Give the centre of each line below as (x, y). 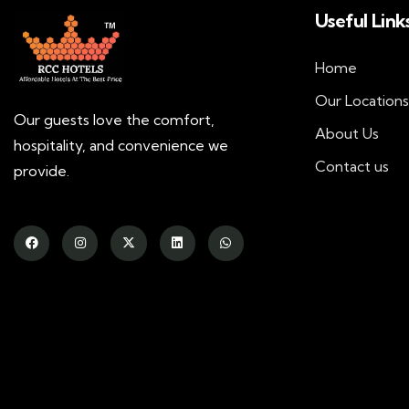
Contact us (352, 166)
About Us (347, 133)
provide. (43, 170)
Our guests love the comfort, (114, 119)
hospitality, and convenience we (121, 145)
